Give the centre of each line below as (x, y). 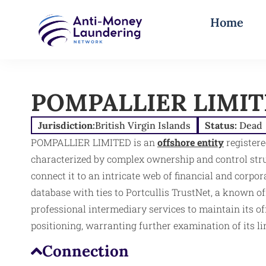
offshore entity (191, 142)
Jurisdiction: (66, 125)
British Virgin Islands (143, 125)
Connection (85, 251)
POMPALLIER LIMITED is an (94, 142)
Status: (222, 125)
